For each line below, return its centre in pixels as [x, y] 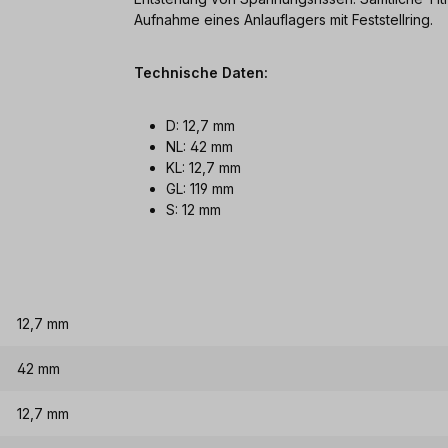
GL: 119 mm [200, 188]
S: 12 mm [193, 209]
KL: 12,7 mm [203, 167]
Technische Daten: [201, 72]
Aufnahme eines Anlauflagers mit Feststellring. [283, 19]
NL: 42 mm [199, 146]
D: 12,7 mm [200, 125]
